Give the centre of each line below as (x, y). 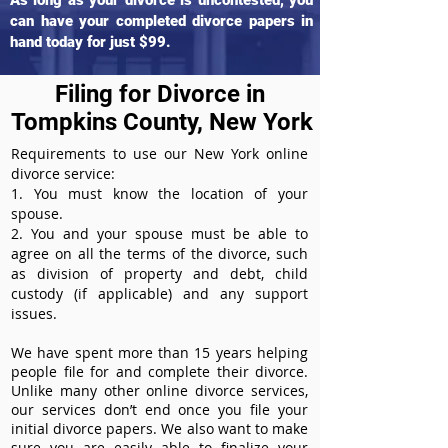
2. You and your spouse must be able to (159, 233)
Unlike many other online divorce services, (159, 390)
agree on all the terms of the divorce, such (159, 253)
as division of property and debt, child (159, 273)
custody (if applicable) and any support (159, 293)
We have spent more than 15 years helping (159, 352)
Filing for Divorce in (159, 94)
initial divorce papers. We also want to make (159, 428)
